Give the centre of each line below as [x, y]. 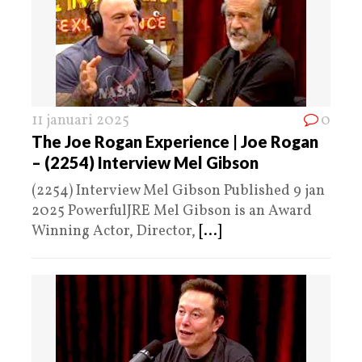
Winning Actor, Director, [115, 231]
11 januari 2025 [80, 120]
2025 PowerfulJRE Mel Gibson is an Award [172, 211]
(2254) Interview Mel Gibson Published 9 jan [178, 191]
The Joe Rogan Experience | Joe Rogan [175, 141]
